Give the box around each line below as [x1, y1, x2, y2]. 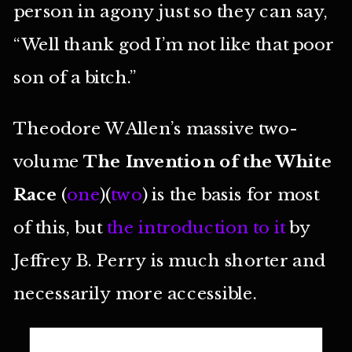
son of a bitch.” [13, 67, 137, 89]
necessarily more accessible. [13, 282, 258, 304]
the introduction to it [106, 216, 285, 238]
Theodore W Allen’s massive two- [13, 117, 298, 139]
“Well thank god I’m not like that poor [13, 34, 335, 56]
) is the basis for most [141, 183, 319, 205]
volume [13, 150, 84, 172]
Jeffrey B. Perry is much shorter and [13, 249, 326, 271]
